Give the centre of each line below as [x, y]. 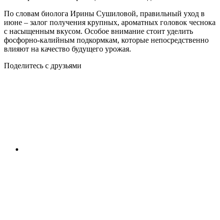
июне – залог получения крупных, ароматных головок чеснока [110, 22]
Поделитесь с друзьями [43, 65]
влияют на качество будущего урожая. [68, 49]
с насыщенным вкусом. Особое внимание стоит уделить [98, 31]
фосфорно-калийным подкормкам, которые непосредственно [106, 40]
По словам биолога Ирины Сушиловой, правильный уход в [104, 13]
